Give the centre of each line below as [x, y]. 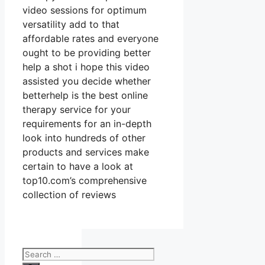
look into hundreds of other [84, 138]
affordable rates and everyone [91, 39]
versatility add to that [71, 25]
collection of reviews [69, 195]
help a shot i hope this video [86, 67]
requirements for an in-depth [87, 124]
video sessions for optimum [85, 10]
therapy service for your [77, 110]
